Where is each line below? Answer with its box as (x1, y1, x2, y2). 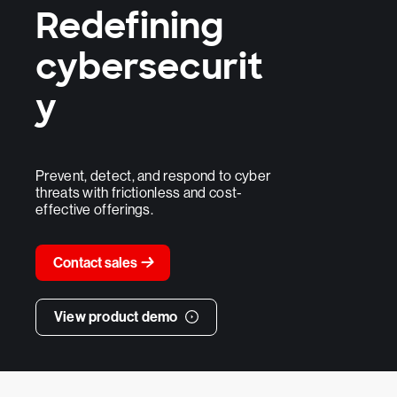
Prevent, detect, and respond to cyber (35, 167, 271, 184)
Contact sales (53, 254, 140, 271)
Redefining (35, 3, 223, 49)
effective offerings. (35, 201, 154, 218)
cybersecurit (35, 43, 263, 90)
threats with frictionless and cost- (35, 184, 243, 201)
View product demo (54, 308, 181, 325)
